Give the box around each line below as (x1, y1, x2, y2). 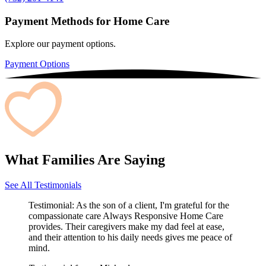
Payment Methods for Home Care (5, 14, 169, 27)
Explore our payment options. (5, 39, 116, 49)
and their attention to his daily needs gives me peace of (28, 232, 232, 242)
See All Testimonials (5, 179, 81, 190)
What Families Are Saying (5, 152, 165, 168)
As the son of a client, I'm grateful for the (76, 199, 229, 210)
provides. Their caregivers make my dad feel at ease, (28, 221, 224, 232)
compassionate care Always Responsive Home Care (28, 210, 223, 221)
